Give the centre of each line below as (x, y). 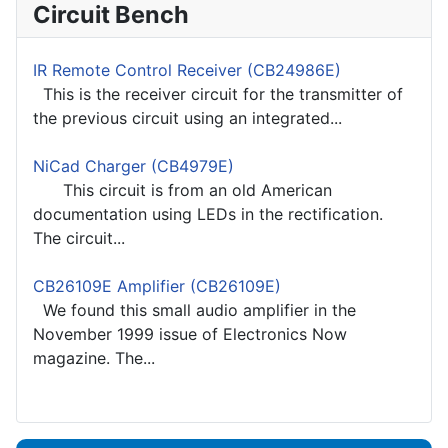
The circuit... (79, 238)
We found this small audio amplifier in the (194, 310)
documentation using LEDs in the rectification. (208, 214)
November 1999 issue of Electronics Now (190, 334)
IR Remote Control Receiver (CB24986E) (187, 70)
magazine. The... (94, 358)
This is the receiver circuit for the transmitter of (218, 94)
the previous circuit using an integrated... (187, 118)
